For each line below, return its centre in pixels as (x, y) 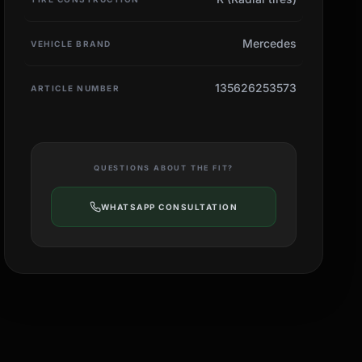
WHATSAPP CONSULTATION (169, 206)
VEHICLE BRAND (71, 43)
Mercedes (269, 43)
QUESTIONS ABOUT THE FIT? (164, 167)
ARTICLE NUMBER (76, 88)
